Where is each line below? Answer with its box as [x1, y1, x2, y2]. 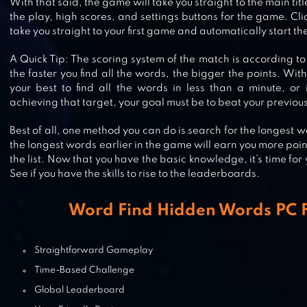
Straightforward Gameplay [34, 246, 153, 255]
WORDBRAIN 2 [51, 41, 163, 57]
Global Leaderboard [34, 286, 125, 295]
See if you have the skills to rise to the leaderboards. [10, 169, 260, 179]
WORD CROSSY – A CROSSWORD [51, 108, 299, 123]
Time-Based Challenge [34, 266, 134, 275]
